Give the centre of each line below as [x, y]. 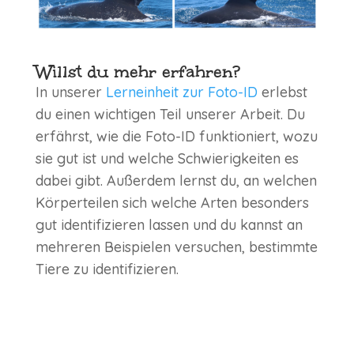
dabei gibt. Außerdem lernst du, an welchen [176, 181]
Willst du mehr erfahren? [137, 72]
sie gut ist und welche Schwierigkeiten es [167, 159]
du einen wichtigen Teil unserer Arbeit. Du [170, 115]
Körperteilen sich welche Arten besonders [172, 203]
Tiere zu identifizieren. [107, 269]
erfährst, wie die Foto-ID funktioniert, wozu [176, 137]
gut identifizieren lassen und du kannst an [169, 225]
